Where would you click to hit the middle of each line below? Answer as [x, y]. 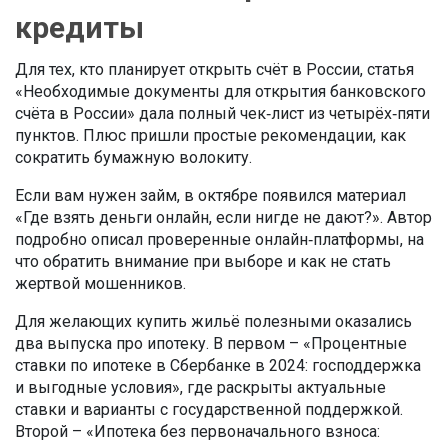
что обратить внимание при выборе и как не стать [203, 261]
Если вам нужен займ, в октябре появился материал [210, 195]
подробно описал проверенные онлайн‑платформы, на [219, 239]
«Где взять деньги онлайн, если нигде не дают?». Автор [223, 217]
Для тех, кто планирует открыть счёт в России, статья [214, 69]
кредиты [79, 27]
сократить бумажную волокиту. [133, 157]
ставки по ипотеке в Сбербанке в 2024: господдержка [218, 365]
